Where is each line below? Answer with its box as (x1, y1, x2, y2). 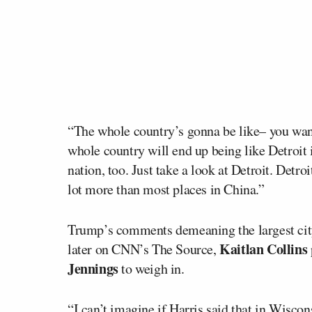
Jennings (68, 258, 118, 279)
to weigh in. (118, 258, 185, 278)
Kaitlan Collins (219, 238, 308, 259)
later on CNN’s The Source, (68, 239, 220, 258)
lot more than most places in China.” (68, 179, 265, 198)
